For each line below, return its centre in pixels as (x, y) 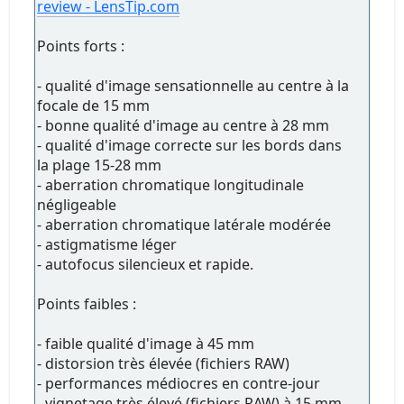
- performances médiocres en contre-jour (179, 384)
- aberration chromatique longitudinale (171, 185)
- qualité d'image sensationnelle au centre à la (193, 86)
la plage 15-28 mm (100, 165)
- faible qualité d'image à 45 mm (146, 344)
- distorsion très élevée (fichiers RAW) (164, 364)
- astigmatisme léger (107, 245)
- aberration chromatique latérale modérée (184, 225)
